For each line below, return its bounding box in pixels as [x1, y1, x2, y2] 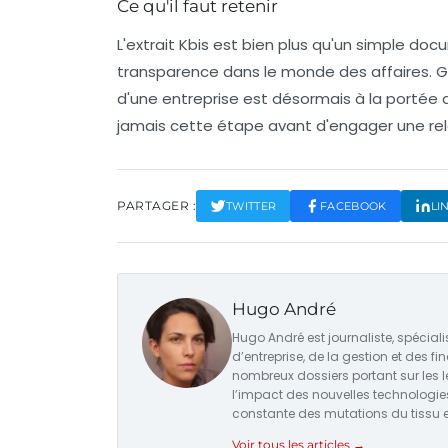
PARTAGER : [117, 198, 196, 214]
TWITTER [226, 198, 277, 213]
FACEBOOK [320, 198, 387, 213]
